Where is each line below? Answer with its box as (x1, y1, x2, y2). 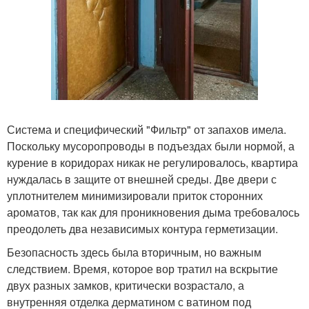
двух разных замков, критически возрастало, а (7, 277, 244, 294)
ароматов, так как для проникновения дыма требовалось (7, 204, 299, 221)
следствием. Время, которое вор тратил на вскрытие (7, 261, 278, 277)
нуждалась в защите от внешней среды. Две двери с (7, 171, 277, 188)
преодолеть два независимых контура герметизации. (7, 221, 278, 237)
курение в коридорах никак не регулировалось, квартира (7, 154, 298, 171)
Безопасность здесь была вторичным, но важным (7, 244, 261, 261)
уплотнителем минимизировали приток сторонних (7, 188, 263, 204)
